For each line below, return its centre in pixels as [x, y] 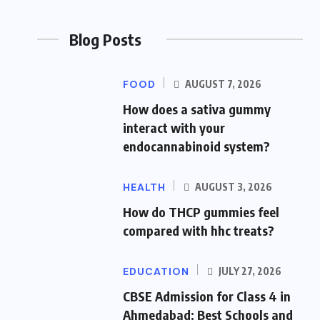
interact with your [174, 128]
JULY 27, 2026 [249, 271]
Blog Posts [105, 40]
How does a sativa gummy [197, 109]
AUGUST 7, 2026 [222, 84]
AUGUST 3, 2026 [232, 187]
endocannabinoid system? [196, 146]
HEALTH [144, 187]
